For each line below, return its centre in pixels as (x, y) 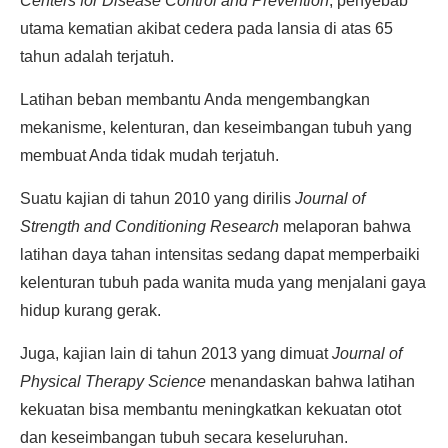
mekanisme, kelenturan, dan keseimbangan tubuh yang (216, 127)
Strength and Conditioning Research (149, 226)
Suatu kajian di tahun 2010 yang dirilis (157, 198)
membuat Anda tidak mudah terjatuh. (149, 155)
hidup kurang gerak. (90, 310)
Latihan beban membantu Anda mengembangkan (195, 99)
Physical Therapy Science (113, 381)
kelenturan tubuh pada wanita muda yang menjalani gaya (223, 282)
